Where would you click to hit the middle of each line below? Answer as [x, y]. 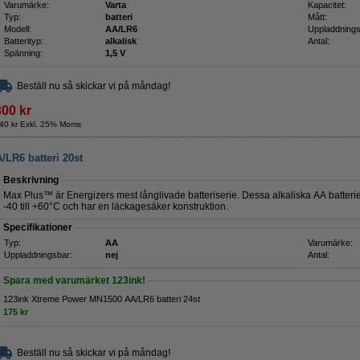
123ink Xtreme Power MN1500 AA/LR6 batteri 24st [102, 299]
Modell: [18, 29]
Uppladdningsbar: [38, 255]
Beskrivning [31, 180]
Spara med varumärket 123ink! [74, 280]
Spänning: [23, 53]
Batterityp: [24, 41]
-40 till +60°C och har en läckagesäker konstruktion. [116, 207]
